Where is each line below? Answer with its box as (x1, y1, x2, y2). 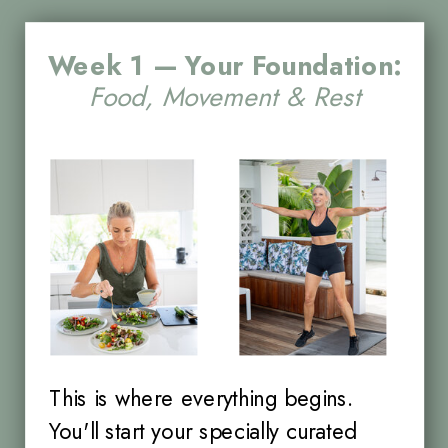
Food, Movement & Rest (88, 78, 361, 117)
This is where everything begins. (49, 382, 355, 415)
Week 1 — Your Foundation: (47, 47, 402, 86)
